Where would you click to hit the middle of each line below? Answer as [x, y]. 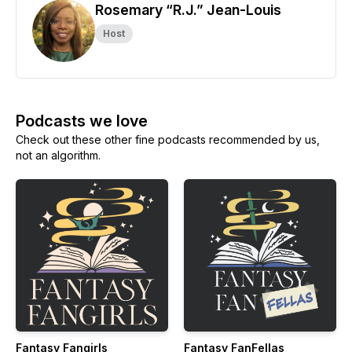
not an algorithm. [58, 155]
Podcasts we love [82, 121]
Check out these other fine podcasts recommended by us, [168, 139]
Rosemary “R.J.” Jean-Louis [188, 10]
